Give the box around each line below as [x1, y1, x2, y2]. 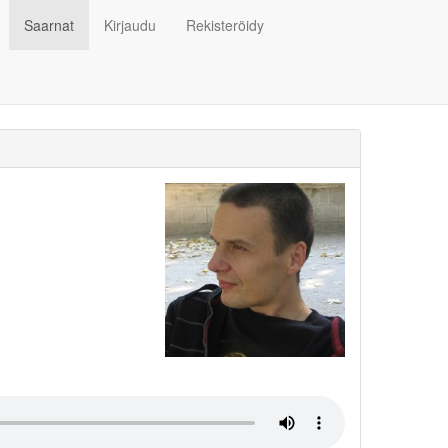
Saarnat [24, 15, 74, 35]
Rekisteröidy [186, 15, 264, 35]
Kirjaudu [104, 15, 156, 35]
